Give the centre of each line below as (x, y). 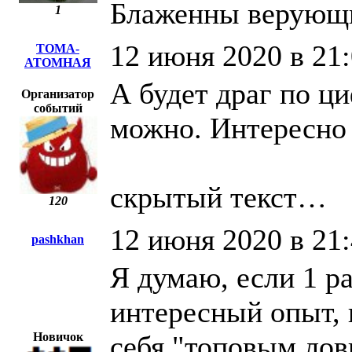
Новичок (58, 337)
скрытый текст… (218, 198)
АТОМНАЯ (58, 63)
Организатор (58, 94)
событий (58, 108)
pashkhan (58, 240)
